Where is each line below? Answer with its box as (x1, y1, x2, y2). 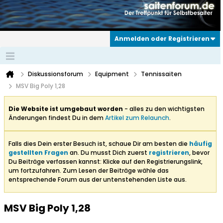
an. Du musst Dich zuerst (68, 148, 149, 157)
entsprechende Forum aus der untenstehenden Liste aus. (8, 175, 187, 184)
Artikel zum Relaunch (105, 113, 169, 122)
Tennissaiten (141, 70, 182, 79)
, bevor (189, 148, 210, 157)
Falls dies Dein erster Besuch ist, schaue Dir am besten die (8, 139, 189, 148)
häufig (189, 139, 212, 148)
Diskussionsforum (28, 70, 83, 79)
